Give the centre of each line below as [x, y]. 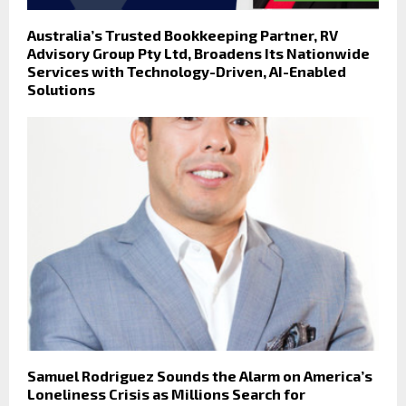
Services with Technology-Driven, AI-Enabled [187, 71]
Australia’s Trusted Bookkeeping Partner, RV [183, 34]
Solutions [61, 89]
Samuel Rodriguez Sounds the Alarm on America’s [200, 376]
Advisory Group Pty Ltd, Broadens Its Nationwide [198, 53]
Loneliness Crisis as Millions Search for [166, 394]
